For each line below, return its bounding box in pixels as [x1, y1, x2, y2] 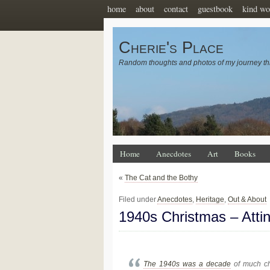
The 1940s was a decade [143, 260, 231, 269]
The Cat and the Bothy [125, 174, 198, 182]
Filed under [119, 195, 157, 204]
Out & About [228, 195, 266, 204]
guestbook [198, 3, 233, 14]
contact [164, 3, 188, 14]
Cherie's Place [119, 39, 224, 57]
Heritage [196, 195, 224, 204]
